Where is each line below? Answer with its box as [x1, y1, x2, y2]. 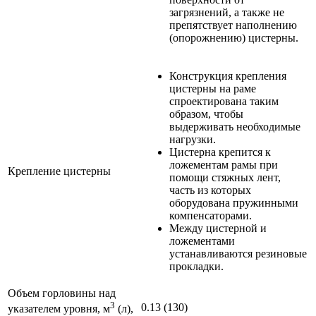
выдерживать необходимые [169, 120, 300, 133]
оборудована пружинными [169, 196, 298, 209]
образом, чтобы [169, 107, 243, 120]
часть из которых [169, 183, 251, 196]
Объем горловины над [8, 286, 116, 299]
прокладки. [169, 260, 224, 272]
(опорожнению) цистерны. [169, 31, 298, 44]
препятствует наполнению [169, 18, 297, 31]
